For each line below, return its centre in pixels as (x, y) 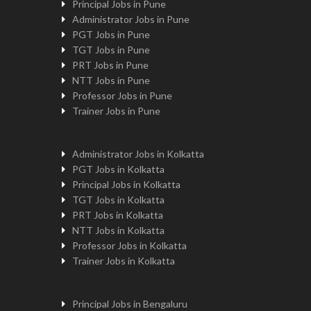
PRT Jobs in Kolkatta (118, 215)
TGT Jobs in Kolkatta (119, 200)
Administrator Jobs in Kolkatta (138, 154)
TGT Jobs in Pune (111, 50)
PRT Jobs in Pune (111, 65)
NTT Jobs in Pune (111, 80)
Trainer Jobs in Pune (117, 111)
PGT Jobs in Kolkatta (119, 169)
